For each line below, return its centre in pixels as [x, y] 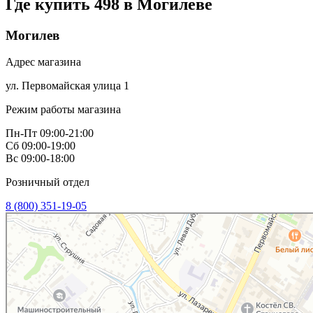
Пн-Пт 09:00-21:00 [50, 133]
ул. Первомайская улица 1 [67, 86]
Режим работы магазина [63, 110]
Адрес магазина [43, 62]
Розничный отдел [48, 182]
